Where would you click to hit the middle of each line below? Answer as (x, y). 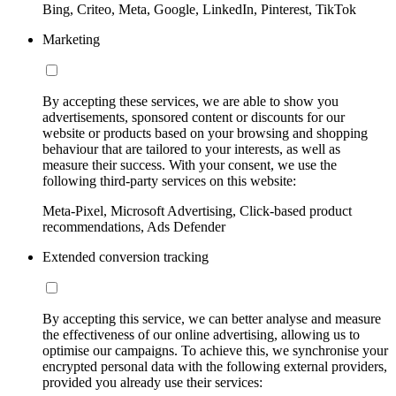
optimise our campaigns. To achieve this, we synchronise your (215, 350)
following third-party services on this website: (169, 180)
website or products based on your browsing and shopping (205, 133)
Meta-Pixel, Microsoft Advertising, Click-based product (197, 210)
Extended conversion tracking (126, 256)
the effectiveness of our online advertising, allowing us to (201, 334)
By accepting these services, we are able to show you (190, 101)
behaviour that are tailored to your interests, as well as (191, 148)
